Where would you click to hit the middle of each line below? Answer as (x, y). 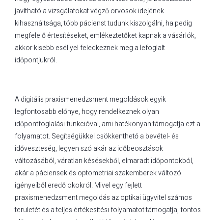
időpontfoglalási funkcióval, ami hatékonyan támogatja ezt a (108, 124)
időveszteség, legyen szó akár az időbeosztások (89, 148)
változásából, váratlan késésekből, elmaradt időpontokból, (104, 161)
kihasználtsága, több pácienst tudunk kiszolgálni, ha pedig (103, 23)
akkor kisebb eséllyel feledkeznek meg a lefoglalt (90, 48)
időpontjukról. (36, 60)
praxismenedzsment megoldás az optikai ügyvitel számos (103, 197)
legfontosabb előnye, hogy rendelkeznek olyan (87, 111)
